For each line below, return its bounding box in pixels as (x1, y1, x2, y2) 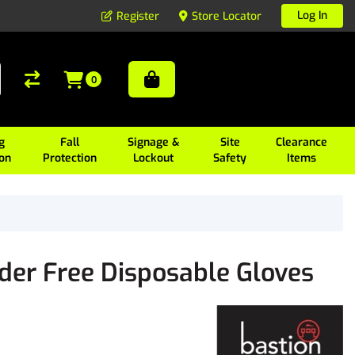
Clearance (276, 135, 328, 150)
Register (116, 8, 159, 24)
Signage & (127, 135, 180, 150)
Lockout (133, 151, 174, 166)
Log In (297, 8, 327, 23)
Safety (213, 151, 247, 166)
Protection (42, 151, 97, 166)
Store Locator (192, 8, 261, 24)
